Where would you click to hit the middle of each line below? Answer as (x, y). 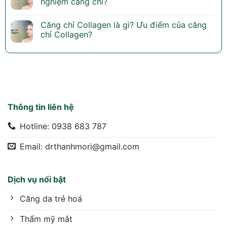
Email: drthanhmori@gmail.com (80, 146)
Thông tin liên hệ (41, 107)
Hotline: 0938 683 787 (63, 126)
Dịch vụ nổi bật (37, 180)
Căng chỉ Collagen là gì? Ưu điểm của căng (124, 25)
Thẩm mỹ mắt (46, 219)
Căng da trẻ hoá (51, 198)
